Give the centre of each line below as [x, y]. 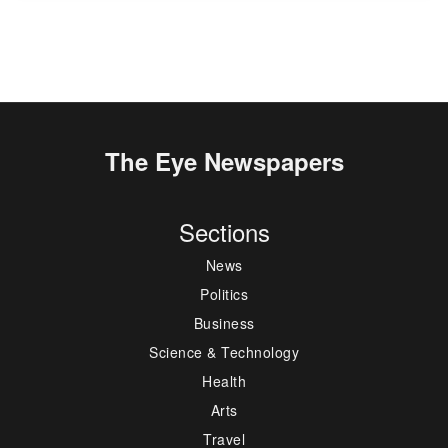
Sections [224, 232]
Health [224, 381]
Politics [224, 294]
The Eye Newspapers [224, 161]
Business [224, 323]
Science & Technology [224, 352]
